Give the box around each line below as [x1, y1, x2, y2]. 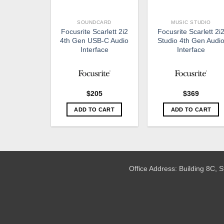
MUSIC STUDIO [171, 19, 211, 25]
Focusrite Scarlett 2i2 [60, 27, 128, 36]
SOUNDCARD [77, 19, 112, 25]
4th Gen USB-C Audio [60, 36, 129, 45]
